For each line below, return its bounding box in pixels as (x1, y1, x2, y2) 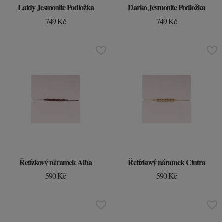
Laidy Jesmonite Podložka (17, 1, 94, 13)
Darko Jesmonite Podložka (128, 1, 205, 13)
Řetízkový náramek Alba (19, 156, 92, 167)
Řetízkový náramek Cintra (128, 156, 205, 167)
